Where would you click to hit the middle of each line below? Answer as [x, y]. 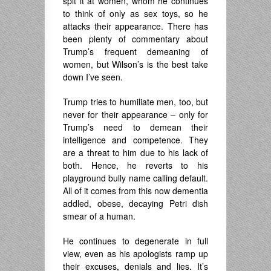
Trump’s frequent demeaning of [135, 52]
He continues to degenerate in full [135, 241]
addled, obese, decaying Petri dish [135, 204]
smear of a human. [99, 216]
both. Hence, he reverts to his [135, 165]
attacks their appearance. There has [135, 26]
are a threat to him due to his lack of [135, 153]
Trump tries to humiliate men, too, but [135, 102]
